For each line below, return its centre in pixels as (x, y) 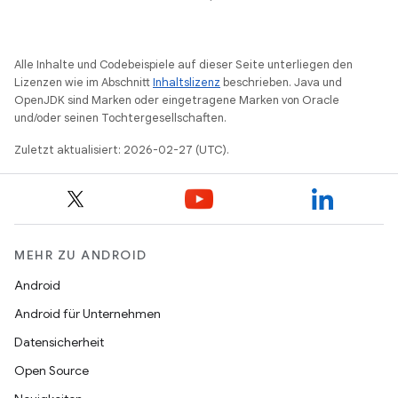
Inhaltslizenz (187, 82)
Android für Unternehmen (88, 314)
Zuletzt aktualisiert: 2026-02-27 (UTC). (122, 150)
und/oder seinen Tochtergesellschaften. (120, 118)
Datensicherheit (59, 342)
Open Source (52, 370)
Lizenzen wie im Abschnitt (84, 82)
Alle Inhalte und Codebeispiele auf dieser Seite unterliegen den (183, 64)
